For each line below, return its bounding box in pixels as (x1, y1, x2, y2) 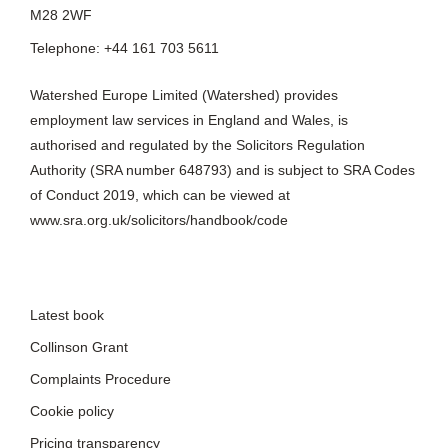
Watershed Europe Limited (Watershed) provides (29, 86, 338, 103)
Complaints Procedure (29, 370, 171, 387)
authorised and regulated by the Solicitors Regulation (29, 136, 365, 153)
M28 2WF (29, 6, 92, 23)
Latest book (29, 306, 104, 323)
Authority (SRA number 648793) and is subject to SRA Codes (29, 161, 415, 178)
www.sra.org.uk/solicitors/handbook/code (29, 211, 288, 228)
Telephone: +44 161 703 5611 (29, 39, 219, 56)
